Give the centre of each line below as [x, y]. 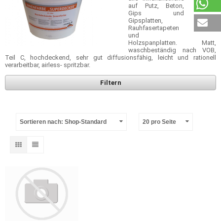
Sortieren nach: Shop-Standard [63, 122]
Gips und [156, 13]
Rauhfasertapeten [154, 28]
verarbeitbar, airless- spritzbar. [48, 65]
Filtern [110, 83]
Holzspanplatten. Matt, [172, 43]
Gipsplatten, [146, 20]
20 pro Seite [159, 122]
